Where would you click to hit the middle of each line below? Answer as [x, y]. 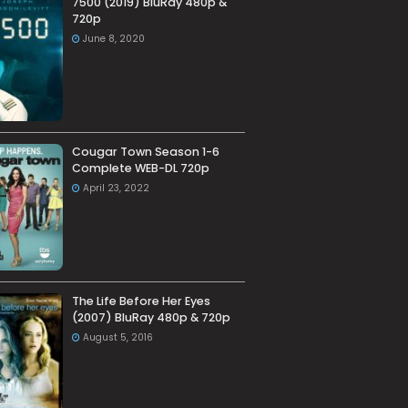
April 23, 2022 [116, 189]
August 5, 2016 [117, 338]
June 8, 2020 [113, 39]
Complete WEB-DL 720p [140, 168]
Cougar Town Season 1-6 [145, 152]
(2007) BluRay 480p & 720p [151, 318]
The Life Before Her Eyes [141, 301]
